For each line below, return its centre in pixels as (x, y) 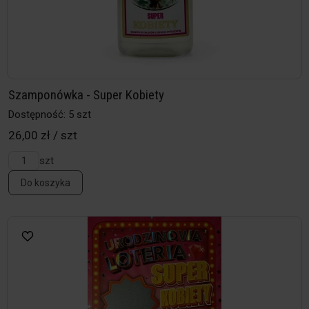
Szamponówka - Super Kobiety (86, 95)
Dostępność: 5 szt (50, 115)
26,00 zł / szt (43, 136)
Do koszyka (46, 183)
